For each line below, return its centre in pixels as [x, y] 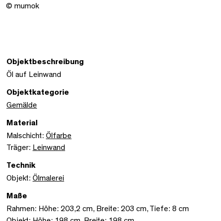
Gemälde [22, 105]
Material [22, 123]
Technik [21, 165]
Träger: [19, 147]
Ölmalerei [48, 178]
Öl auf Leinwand [34, 74]
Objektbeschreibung [45, 61]
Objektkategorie [38, 92]
